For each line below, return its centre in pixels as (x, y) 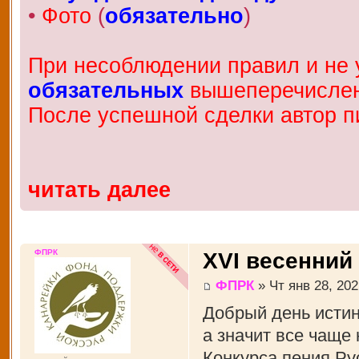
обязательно (174, 16)
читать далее (99, 190)
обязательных (105, 90)
